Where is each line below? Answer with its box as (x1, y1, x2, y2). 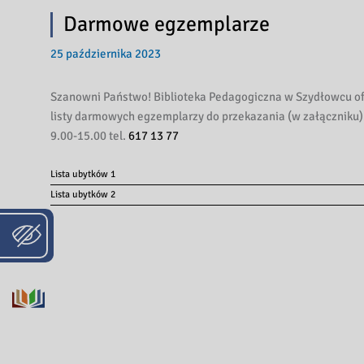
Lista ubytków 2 (50, 188, 115, 201)
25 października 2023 (50, 46, 161, 61)
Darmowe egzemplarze (63, 11, 270, 37)
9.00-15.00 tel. (50, 128, 128, 143)
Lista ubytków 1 (50, 168, 115, 180)
